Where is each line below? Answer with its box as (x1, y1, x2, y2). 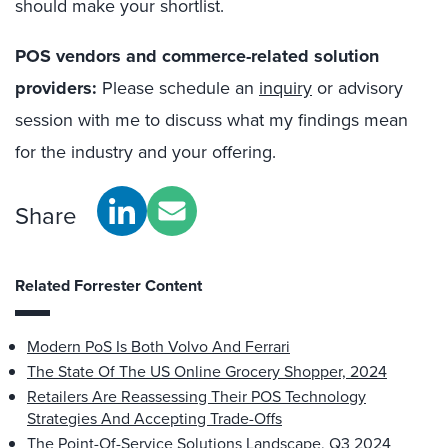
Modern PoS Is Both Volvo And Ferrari (27, 335, 290, 358)
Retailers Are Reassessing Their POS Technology (27, 385, 366, 408)
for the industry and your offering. (15, 139, 276, 165)
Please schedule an (97, 75, 259, 101)
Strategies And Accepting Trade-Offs (27, 407, 282, 430)
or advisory (312, 75, 403, 101)
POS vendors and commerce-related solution (15, 43, 379, 69)
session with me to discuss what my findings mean (15, 107, 408, 133)
